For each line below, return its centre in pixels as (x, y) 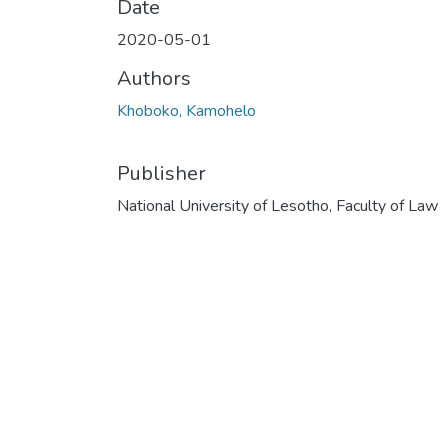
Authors (154, 78)
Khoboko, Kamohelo (186, 111)
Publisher (161, 173)
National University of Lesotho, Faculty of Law (277, 206)
